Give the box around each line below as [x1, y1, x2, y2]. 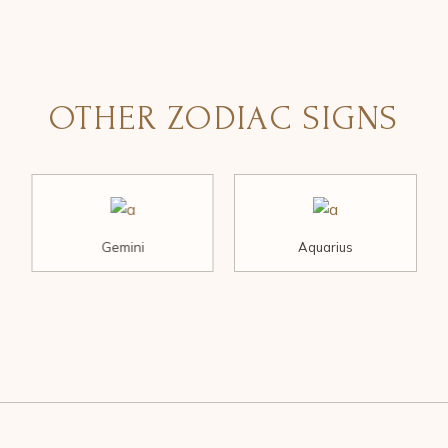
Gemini [101, 239, 145, 255]
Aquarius [297, 239, 353, 255]
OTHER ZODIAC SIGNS [48, 99, 400, 138]
